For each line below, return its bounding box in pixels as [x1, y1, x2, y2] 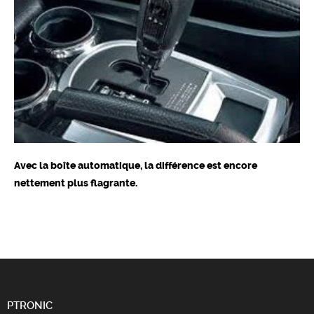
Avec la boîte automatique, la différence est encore [14, 160, 257, 172]
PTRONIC [7, 299, 53, 313]
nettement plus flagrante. [14, 177, 137, 190]
